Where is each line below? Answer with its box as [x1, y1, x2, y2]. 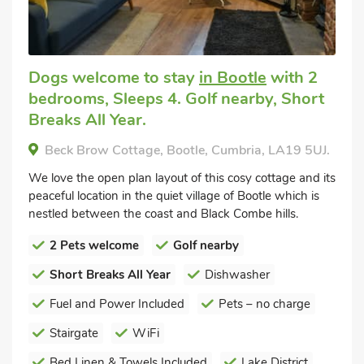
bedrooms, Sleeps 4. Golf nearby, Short [28, 88, 324, 110]
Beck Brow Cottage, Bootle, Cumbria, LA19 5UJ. [45, 141, 330, 159]
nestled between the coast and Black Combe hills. [28, 206, 298, 222]
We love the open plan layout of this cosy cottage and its [28, 170, 336, 186]
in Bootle [199, 67, 266, 89]
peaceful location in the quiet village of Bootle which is [28, 188, 319, 204]
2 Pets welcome [50, 237, 139, 253]
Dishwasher [205, 266, 270, 283]
